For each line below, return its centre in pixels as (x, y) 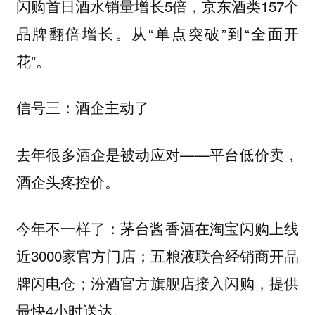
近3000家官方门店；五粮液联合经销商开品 (157, 256)
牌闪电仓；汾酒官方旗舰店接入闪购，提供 (157, 283)
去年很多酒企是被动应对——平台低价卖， (157, 154)
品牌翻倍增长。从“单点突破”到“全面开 (157, 33)
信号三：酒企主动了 (82, 108)
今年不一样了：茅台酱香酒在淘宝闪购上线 (157, 228)
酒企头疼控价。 (67, 181)
